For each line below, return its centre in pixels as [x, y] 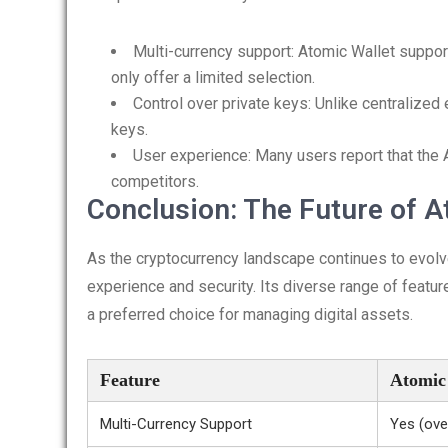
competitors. [155, 181]
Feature [130, 380]
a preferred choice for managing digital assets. [250, 314]
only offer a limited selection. [213, 77]
